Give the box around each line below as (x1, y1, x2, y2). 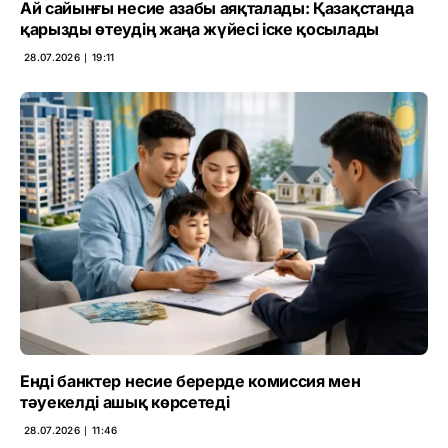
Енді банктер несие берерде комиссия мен (20, 370, 361, 391)
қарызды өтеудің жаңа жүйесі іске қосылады (20, 18, 379, 39)
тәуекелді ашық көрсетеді (20, 391, 230, 412)
